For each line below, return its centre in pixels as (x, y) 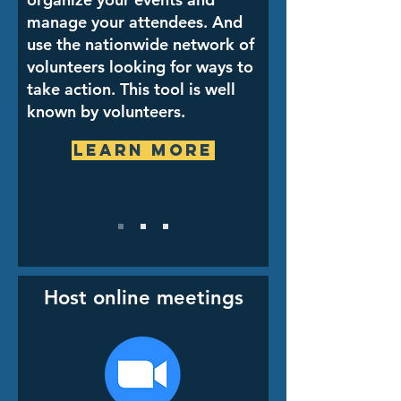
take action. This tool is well (131, 89)
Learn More (143, 150)
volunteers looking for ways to (140, 67)
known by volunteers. (106, 111)
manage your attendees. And (135, 22)
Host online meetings (143, 298)
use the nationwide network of (141, 44)
